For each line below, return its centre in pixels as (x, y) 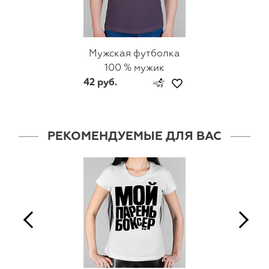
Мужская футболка (134, 54)
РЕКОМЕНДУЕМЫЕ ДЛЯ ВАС (134, 137)
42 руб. (100, 83)
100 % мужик (134, 69)
